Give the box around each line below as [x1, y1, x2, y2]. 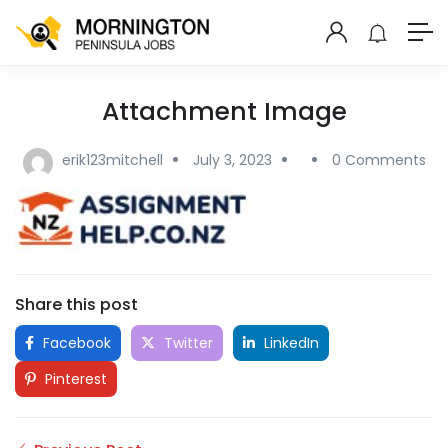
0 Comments [331, 149, 426, 170]
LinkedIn [260, 332, 319, 353]
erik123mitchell [61, 149, 163, 170]
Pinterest [41, 368, 107, 389]
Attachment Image [101, 93, 347, 129]
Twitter [160, 332, 213, 353]
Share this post [15, 292, 138, 316]
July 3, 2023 [192, 149, 272, 170]
